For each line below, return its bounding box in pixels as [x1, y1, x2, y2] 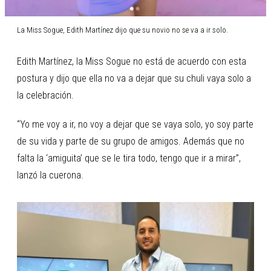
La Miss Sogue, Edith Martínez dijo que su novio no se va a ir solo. [17, 25, 228, 34]
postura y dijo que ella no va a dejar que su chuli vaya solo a [17, 72, 251, 84]
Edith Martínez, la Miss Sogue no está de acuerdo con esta [17, 55, 246, 67]
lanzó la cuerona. [17, 169, 83, 181]
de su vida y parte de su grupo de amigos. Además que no [17, 135, 244, 147]
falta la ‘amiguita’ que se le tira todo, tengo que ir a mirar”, [17, 152, 241, 164]
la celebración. [17, 89, 74, 101]
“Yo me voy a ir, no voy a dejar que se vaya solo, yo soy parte [17, 118, 253, 130]
